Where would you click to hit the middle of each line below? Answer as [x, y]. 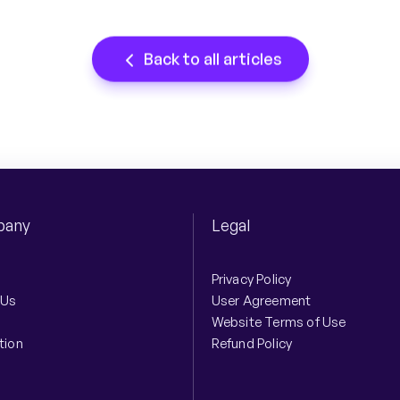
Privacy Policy [251, 279]
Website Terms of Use [279, 322]
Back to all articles [211, 56]
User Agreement [261, 301]
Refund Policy [252, 344]
